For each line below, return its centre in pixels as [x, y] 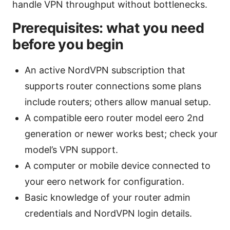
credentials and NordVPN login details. [108, 214]
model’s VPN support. [71, 150]
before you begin [68, 45]
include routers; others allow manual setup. [118, 102]
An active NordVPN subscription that [105, 70]
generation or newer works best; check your [121, 134]
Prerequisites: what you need [108, 28]
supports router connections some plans [113, 86]
